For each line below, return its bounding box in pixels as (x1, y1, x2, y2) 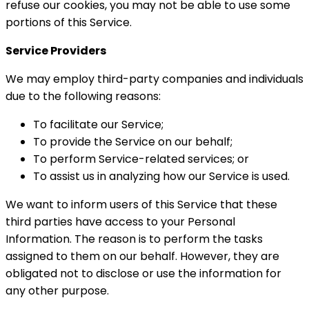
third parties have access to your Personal (6, 214, 235, 230)
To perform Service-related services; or (33, 151, 249, 167)
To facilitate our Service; (33, 117, 163, 132)
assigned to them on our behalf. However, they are (6, 248, 279, 264)
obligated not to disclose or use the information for (6, 266, 281, 281)
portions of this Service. (6, 14, 132, 30)
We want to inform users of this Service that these (6, 197, 277, 212)
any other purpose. (6, 283, 109, 299)
